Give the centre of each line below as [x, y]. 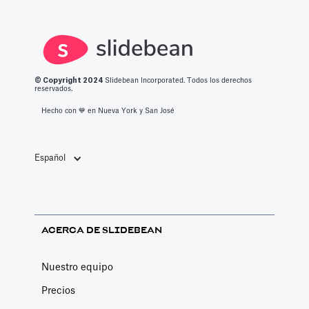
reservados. [53, 89]
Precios [58, 291]
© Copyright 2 [61, 81]
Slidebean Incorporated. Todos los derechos [178, 81]
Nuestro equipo [77, 268]
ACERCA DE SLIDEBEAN [102, 230]
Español [50, 158]
